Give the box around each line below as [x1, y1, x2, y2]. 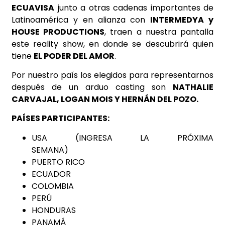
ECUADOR [32, 168, 71, 180]
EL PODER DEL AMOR [34, 50, 115, 62]
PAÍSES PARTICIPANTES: [12, 113, 109, 125]
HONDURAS [32, 204, 76, 216]
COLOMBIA [32, 180, 74, 192]
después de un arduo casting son [12, 81, 173, 93]
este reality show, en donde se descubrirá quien [12, 38, 213, 50]
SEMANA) [32, 144, 115, 156]
